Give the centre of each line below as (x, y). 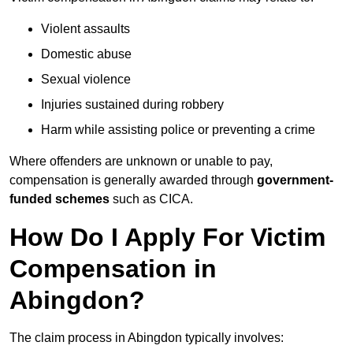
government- (295, 180)
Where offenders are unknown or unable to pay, (141, 162)
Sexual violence (86, 80)
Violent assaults (85, 29)
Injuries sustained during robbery (132, 105)
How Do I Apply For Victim (167, 238)
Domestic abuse (86, 54)
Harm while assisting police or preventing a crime (178, 130)
